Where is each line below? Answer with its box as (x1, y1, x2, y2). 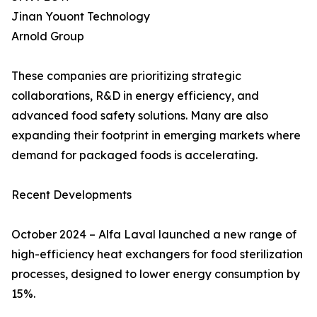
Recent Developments (11, 188, 132, 202)
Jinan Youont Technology (11, 9, 150, 24)
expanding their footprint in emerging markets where (11, 128, 301, 143)
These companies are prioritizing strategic (11, 69, 241, 83)
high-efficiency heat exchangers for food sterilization (11, 247, 303, 262)
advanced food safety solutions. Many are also (11, 108, 268, 123)
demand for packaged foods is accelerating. (11, 148, 258, 163)
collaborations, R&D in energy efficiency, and (11, 88, 259, 103)
